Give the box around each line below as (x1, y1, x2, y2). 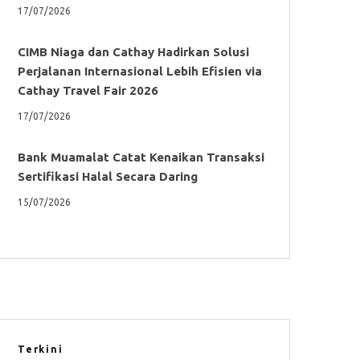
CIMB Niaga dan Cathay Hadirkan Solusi (18, 44, 249, 59)
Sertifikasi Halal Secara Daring (18, 169, 198, 183)
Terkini (18, 343, 63, 354)
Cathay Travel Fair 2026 (18, 83, 158, 97)
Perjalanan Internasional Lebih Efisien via (18, 63, 262, 78)
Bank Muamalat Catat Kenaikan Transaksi (18, 149, 264, 164)
